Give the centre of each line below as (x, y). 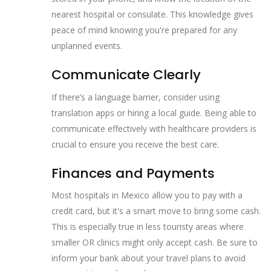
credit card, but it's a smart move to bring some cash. (156, 211)
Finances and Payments (133, 173)
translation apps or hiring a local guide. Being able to (154, 113)
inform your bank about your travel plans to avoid (149, 258)
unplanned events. (87, 46)
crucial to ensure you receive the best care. (135, 144)
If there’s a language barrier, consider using (135, 97)
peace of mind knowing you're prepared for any (144, 30)
